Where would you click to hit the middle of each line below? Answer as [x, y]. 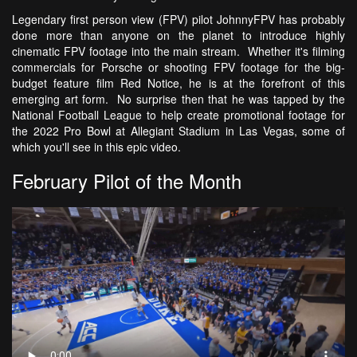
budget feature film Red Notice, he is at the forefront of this [178, 83]
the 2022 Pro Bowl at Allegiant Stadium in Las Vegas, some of [178, 131]
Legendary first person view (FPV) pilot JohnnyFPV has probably [178, 20]
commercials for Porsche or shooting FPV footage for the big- [178, 67]
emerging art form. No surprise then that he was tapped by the [178, 99]
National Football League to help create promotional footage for [178, 115]
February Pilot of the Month [127, 181]
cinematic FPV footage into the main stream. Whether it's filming [178, 51]
